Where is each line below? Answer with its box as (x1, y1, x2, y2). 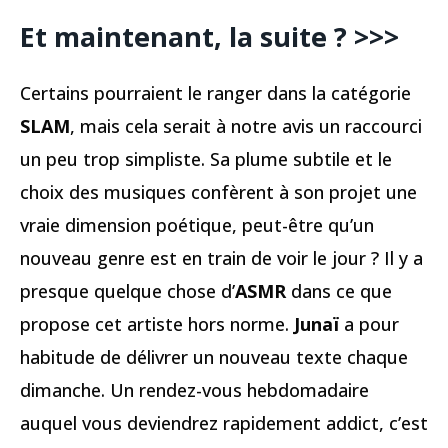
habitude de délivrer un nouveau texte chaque (20, 345, 408, 370)
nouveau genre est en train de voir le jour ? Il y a (20, 246, 423, 271)
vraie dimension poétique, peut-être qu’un (20, 213, 374, 238)
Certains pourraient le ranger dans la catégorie (20, 81, 411, 106)
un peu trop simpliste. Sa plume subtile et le (20, 147, 392, 172)
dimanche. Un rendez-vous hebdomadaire (20, 378, 369, 403)
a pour (339, 312, 399, 337)
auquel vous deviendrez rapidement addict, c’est (20, 411, 428, 436)
